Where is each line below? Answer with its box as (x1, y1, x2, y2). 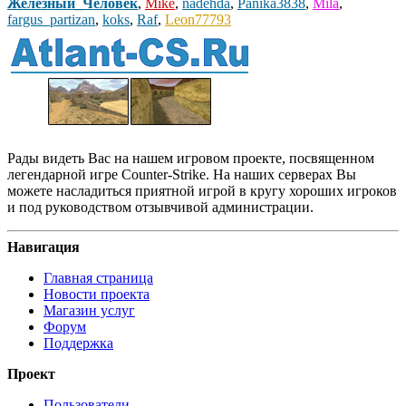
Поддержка (43, 335, 113, 352)
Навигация (7, 239, 80, 256)
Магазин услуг (43, 303, 135, 319)
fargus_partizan (7, 12, 95, 28)
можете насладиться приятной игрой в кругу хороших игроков (7, 183, 397, 199)
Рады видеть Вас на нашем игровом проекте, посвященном (7, 150, 374, 167)
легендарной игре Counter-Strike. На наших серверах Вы (7, 167, 356, 183)
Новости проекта (43, 286, 150, 303)
